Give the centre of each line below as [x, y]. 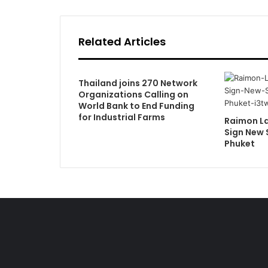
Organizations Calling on [133, 95]
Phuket [239, 144]
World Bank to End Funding [136, 106]
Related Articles [122, 42]
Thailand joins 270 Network [138, 83]
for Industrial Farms [121, 117]
